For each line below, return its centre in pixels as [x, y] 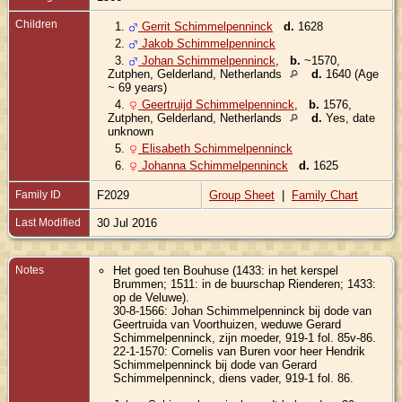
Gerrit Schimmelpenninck [205, 26]
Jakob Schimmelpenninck [207, 43]
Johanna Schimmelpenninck [213, 165]
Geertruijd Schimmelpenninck [216, 104]
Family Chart [325, 195]
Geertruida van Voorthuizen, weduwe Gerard [227, 324]
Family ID [38, 194]
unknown [131, 131]
